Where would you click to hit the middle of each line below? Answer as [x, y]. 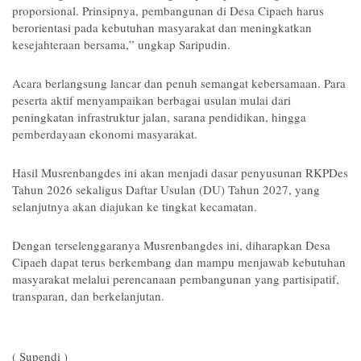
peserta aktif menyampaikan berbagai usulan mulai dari [151, 100]
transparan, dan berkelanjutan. [88, 295]
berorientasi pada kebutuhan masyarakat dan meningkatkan [162, 27]
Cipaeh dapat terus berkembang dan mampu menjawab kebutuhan [179, 261]
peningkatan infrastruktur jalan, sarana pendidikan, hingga [159, 116]
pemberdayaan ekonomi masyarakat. [105, 133]
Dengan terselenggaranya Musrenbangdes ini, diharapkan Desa [171, 245]
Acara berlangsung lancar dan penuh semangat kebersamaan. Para [179, 83]
